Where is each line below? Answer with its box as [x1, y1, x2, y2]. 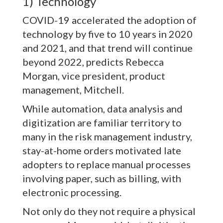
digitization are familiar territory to [22, 116, 182, 129]
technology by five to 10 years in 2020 [22, 28, 193, 40]
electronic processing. [22, 186, 121, 199]
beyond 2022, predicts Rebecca [22, 56, 164, 68]
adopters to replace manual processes [22, 158, 191, 171]
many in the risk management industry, [22, 130, 192, 143]
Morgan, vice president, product [22, 70, 165, 82]
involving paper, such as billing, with [22, 172, 181, 185]
